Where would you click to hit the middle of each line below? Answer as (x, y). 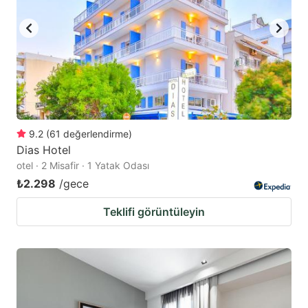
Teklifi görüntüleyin (154, 212)
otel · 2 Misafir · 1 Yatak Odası (83, 166)
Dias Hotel (44, 150)
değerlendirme (96, 134)
